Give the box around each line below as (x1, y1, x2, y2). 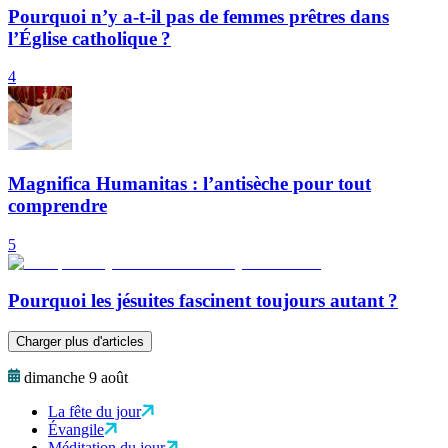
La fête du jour (48, 403, 141, 421)
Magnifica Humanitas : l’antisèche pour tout (8, 173, 371, 195)
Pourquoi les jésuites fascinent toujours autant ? (8, 290, 398, 312)
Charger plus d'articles (16, 334, 144, 350)
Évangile (48, 421, 104, 439)
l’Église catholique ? (8, 27, 171, 49)
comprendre (8, 195, 107, 217)
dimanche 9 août (24, 369, 128, 387)
